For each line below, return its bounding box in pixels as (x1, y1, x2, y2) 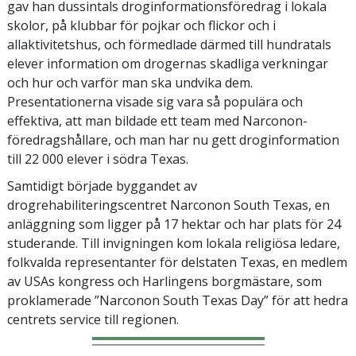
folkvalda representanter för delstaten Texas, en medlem (7, 253, 347, 271)
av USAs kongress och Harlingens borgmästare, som (7, 272, 322, 290)
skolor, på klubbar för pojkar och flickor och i (7, 16, 276, 34)
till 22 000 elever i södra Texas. (7, 149, 188, 168)
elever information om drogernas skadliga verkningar (7, 54, 328, 72)
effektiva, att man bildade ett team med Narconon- (7, 111, 308, 130)
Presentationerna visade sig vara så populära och (7, 92, 303, 110)
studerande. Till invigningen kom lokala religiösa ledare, (7, 234, 340, 252)
